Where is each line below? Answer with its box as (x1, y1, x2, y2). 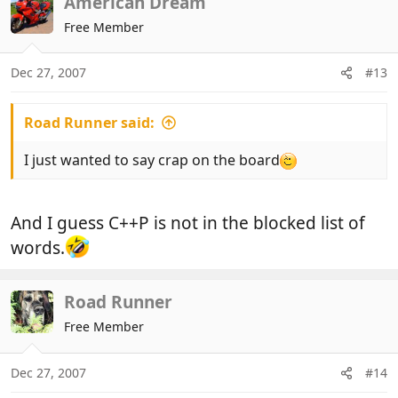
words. (11, 235, 65, 259)
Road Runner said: (24, 113, 155, 133)
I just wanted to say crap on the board (24, 150, 280, 171)
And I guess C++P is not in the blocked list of (11, 211, 365, 235)
